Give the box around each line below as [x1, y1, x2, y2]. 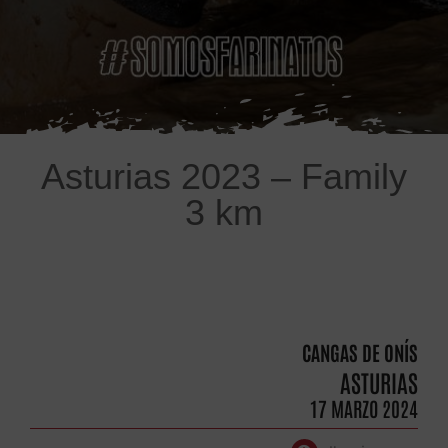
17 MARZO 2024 [310, 394, 419, 421]
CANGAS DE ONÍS [302, 339, 419, 366]
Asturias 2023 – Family [41, 156, 407, 198]
